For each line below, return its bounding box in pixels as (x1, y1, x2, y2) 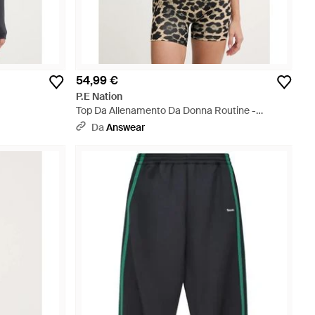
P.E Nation (76, 90, 122, 103)
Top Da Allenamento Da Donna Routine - (76, 104, 256, 117)
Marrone (76, 118, 114, 131)
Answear (106, 121, 145, 134)
